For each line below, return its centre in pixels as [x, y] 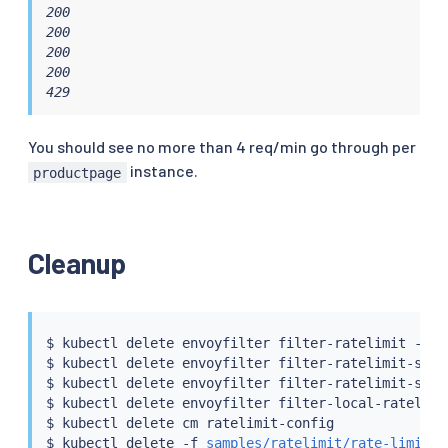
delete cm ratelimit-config [225, 422]
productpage [77, 172]
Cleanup [77, 263]
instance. [162, 171]
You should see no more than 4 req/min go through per [222, 147]
